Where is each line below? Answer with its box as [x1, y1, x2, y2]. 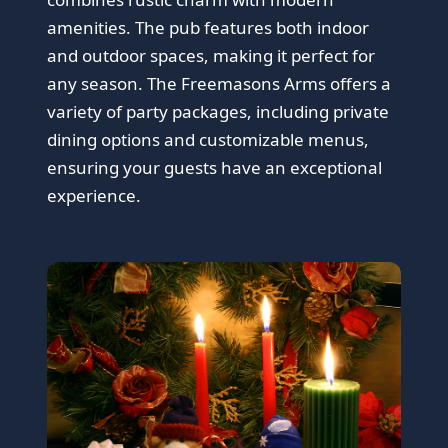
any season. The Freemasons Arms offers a [47, 72, 392, 96]
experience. [47, 184, 142, 208]
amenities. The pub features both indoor [47, 16, 370, 40]
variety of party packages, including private [47, 100, 390, 124]
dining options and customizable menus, [47, 128, 370, 152]
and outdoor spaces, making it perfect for [47, 44, 376, 68]
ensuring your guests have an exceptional [47, 156, 383, 180]
